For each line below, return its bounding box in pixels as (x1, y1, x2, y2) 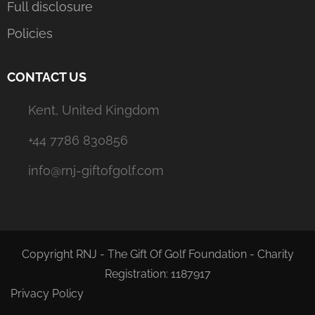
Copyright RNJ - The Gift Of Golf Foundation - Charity (21, 247, 294, 261)
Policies (7, 25, 53, 41)
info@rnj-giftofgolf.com (28, 162, 164, 178)
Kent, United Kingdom (28, 102, 160, 117)
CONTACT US (7, 69, 86, 84)
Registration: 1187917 (104, 266, 211, 281)
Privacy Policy (11, 286, 84, 300)
